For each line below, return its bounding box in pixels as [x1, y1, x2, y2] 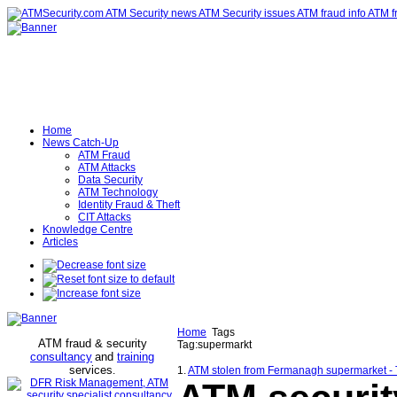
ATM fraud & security [37, 337, 147, 350]
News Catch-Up [43, 136, 119, 149]
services [69, 363, 113, 377]
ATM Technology [78, 186, 158, 198]
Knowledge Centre [43, 223, 133, 236]
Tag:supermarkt [177, 339, 252, 351]
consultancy [30, 350, 92, 363]
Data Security [78, 174, 143, 186]
